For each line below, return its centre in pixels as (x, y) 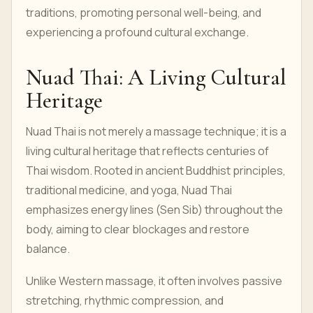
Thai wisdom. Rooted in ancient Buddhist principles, (156, 170)
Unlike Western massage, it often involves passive (154, 281)
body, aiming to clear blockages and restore (138, 229)
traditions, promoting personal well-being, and (144, 13)
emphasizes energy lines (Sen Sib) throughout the (154, 210)
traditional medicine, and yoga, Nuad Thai (129, 190)
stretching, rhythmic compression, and (125, 300)
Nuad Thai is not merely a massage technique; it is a (156, 131)
